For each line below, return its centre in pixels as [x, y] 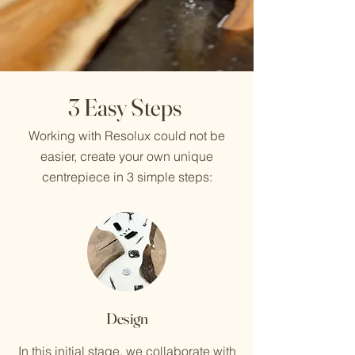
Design [127, 318]
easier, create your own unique [127, 156]
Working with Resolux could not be [127, 136]
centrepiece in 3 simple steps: [127, 177]
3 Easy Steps [127, 107]
